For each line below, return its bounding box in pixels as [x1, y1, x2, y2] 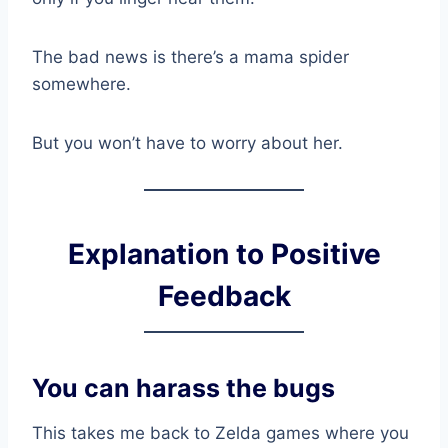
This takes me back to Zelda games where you [32, 422, 409, 443]
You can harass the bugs [32, 373, 335, 404]
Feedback [157, 278, 291, 313]
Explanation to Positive [67, 236, 381, 271]
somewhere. [32, 73, 131, 94]
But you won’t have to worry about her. [32, 132, 343, 153]
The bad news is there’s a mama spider [32, 46, 349, 67]
